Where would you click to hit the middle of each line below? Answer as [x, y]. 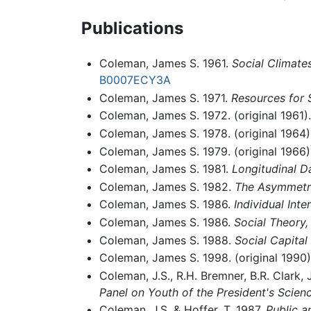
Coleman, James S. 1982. [167, 186]
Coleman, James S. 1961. [165, 64]
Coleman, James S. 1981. [165, 169]
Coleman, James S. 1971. [165, 98]
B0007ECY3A [135, 80]
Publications [132, 28]
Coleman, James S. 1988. [167, 240]
